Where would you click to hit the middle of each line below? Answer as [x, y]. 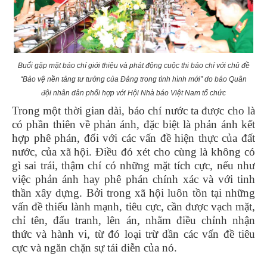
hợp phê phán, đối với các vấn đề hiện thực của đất [133, 138]
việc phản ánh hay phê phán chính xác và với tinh [133, 179]
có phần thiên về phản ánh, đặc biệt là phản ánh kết [133, 125]
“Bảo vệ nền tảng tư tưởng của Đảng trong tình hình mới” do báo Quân [133, 80]
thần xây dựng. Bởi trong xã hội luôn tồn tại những [133, 193]
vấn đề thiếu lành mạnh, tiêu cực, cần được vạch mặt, [133, 207]
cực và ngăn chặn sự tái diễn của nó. [94, 248]
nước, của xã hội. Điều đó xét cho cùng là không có [133, 152]
